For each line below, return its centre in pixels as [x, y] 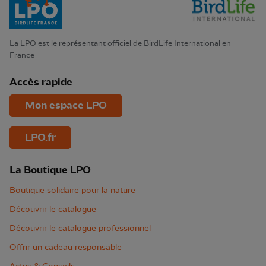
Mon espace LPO [66, 105]
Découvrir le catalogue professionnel [80, 228]
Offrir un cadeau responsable [66, 247]
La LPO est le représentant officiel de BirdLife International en [120, 43]
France [22, 55]
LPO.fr [40, 137]
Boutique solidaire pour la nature [72, 190]
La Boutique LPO [50, 170]
